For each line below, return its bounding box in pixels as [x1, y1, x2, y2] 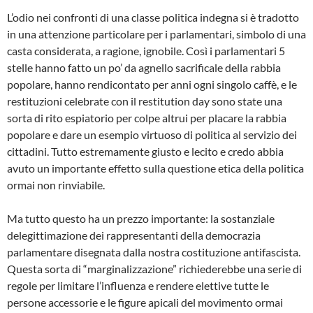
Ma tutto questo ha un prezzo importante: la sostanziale [7, 211, 275, 225]
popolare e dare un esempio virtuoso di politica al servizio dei [7, 127, 297, 141]
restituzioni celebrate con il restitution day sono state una [7, 94, 282, 108]
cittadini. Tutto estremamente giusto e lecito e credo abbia [7, 144, 284, 158]
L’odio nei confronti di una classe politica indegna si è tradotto [7, 10, 299, 24]
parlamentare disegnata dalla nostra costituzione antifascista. [7, 245, 300, 259]
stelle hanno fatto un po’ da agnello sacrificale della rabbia [7, 60, 281, 74]
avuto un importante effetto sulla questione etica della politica [7, 161, 304, 175]
